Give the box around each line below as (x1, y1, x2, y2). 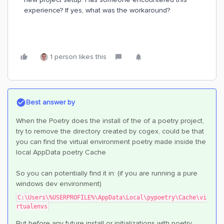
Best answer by (26, 98, 75, 106)
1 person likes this (50, 52, 106, 61)
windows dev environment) (16, 179, 101, 188)
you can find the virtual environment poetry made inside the (16, 137, 206, 146)
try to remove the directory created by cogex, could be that (16, 127, 204, 135)
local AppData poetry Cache (16, 148, 108, 156)
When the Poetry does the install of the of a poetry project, (16, 116, 204, 125)
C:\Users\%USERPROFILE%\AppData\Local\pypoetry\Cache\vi (17, 194, 206, 201)
